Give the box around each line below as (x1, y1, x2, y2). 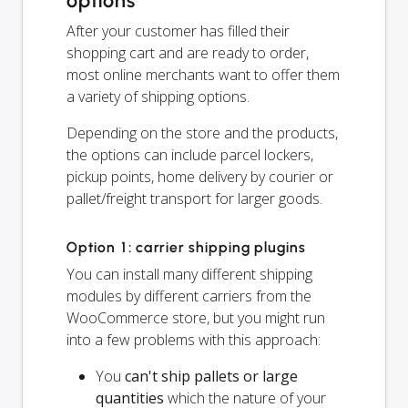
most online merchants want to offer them (66, 64, 340, 85)
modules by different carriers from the (66, 285, 311, 306)
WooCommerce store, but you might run (66, 307, 325, 328)
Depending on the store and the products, (66, 122, 338, 143)
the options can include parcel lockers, (66, 144, 313, 165)
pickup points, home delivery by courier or (66, 166, 333, 187)
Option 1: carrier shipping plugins (66, 238, 306, 256)
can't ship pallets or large (125, 365, 298, 386)
